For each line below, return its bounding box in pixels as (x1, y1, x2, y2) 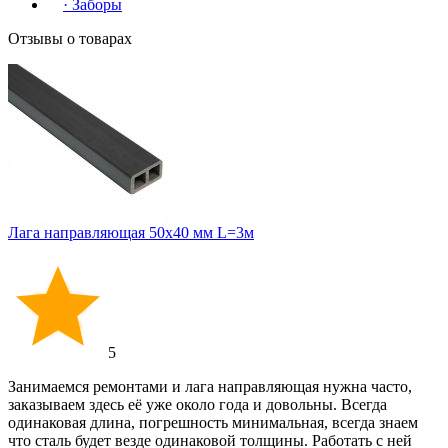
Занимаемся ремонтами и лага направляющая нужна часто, (8, 378, 412, 395)
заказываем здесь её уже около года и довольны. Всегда (8, 396, 387, 413)
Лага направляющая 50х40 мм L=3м (8, 224, 254, 241)
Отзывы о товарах (8, 30, 132, 47)
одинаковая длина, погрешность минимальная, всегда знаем (8, 414, 418, 431)
